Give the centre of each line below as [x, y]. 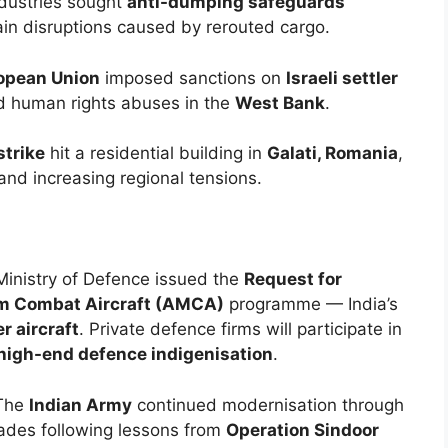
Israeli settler [342, 77]
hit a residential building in [156, 153]
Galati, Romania [332, 153]
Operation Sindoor [302, 429]
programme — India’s [311, 304]
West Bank [280, 102]
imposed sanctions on [193, 77]
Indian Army [80, 404]
